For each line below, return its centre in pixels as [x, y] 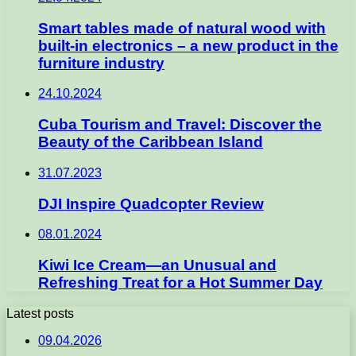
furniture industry [101, 63]
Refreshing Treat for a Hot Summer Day [180, 283]
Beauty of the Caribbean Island [151, 142]
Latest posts [40, 313]
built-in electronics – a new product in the [188, 45]
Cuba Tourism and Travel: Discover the [180, 125]
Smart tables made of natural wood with [182, 28]
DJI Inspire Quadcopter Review [151, 203]
